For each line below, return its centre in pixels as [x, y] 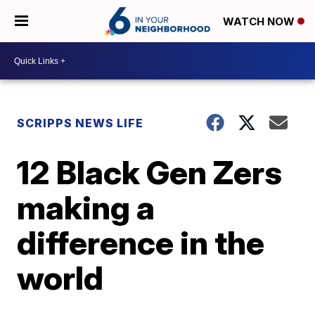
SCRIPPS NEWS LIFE [81, 123]
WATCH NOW [260, 22]
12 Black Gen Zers [150, 172]
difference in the [141, 243]
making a [86, 207]
